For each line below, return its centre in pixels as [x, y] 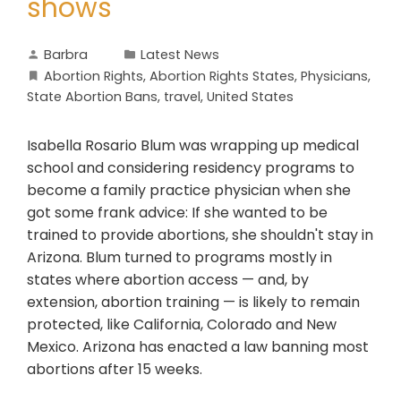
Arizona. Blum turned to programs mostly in [179, 257]
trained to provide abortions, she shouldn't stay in [200, 235]
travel [182, 97]
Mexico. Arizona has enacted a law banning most [198, 347]
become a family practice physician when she [189, 190]
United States [250, 97]
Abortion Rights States [222, 76]
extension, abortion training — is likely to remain [193, 302]
